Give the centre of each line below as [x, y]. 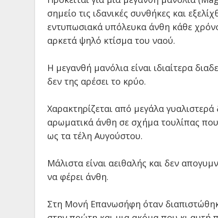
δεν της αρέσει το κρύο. [97, 81]
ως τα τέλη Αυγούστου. [95, 136]
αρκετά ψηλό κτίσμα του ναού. [111, 40]
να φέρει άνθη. [78, 177]
